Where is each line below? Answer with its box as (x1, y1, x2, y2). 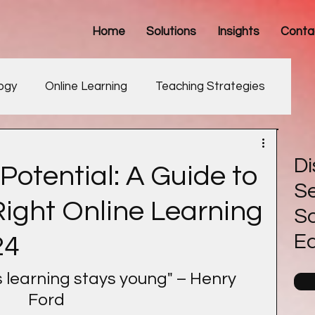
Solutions (146, 25, 196, 38)
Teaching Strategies (155, 79, 265, 93)
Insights (217, 25, 259, 38)
